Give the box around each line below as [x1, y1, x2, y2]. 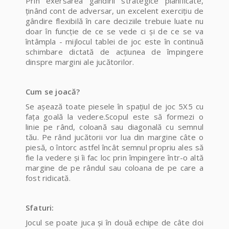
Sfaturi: [26, 202, 54, 213]
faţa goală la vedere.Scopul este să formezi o [26, 111, 203, 122]
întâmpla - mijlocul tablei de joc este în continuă [26, 36, 203, 47]
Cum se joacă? [26, 86, 80, 97]
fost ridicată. [26, 173, 71, 184]
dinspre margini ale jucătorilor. [26, 57, 134, 67]
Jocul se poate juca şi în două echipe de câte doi [26, 217, 203, 228]
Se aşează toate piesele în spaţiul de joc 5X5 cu [26, 101, 203, 112]
